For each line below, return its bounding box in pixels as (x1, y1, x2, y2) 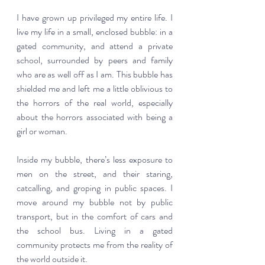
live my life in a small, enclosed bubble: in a (17, 25, 173, 39)
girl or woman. (17, 124, 71, 138)
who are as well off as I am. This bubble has (17, 67, 173, 82)
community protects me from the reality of (17, 238, 173, 252)
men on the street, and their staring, (17, 167, 173, 181)
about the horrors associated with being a (17, 110, 173, 124)
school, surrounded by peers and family (17, 53, 173, 67)
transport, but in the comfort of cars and (17, 209, 173, 224)
